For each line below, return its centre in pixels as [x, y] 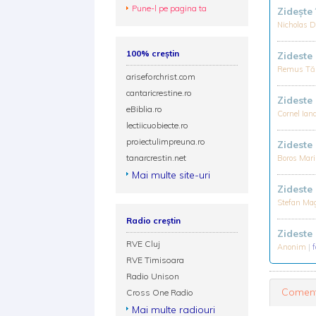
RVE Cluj [144, 244]
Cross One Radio [160, 292]
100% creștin [153, 53]
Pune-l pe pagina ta [170, 8]
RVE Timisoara [156, 260]
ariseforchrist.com [161, 77]
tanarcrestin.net [157, 158]
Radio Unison [153, 276]
